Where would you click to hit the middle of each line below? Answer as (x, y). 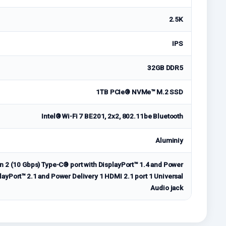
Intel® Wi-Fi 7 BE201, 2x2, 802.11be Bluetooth (112, 116)
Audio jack (167, 188)
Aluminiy (169, 140)
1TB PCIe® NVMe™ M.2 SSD (139, 92)
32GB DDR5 (165, 68)
